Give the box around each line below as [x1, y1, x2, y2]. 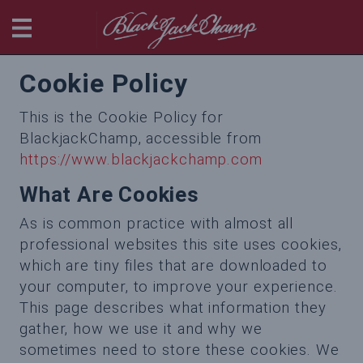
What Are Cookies [19, 182, 199, 207]
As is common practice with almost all [19, 215, 294, 233]
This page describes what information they [19, 299, 327, 317]
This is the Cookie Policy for [19, 109, 224, 126]
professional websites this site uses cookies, [19, 236, 342, 254]
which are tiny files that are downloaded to [19, 257, 327, 275]
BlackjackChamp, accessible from [19, 130, 262, 147]
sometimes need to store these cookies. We [19, 341, 340, 359]
